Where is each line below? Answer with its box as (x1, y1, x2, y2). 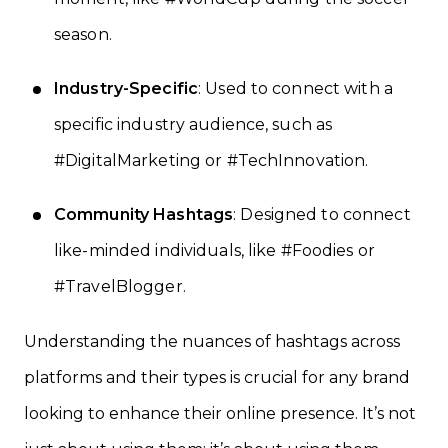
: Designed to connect (233, 204, 411, 224)
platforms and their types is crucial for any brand (24, 367, 410, 387)
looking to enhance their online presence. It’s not (24, 403, 416, 423)
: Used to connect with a (198, 78, 393, 98)
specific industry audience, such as (54, 114, 333, 134)
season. (54, 24, 112, 44)
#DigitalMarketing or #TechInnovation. (54, 150, 369, 170)
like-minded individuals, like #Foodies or (54, 240, 375, 260)
